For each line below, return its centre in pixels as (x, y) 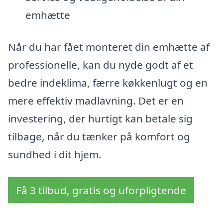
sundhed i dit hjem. (55, 155)
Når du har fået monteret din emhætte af (109, 47)
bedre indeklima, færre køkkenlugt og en (108, 83)
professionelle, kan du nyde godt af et (101, 65)
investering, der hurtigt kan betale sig (100, 119)
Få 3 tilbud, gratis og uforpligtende (101, 190)
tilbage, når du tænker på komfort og (99, 137)
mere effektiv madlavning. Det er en (96, 101)
